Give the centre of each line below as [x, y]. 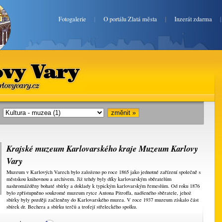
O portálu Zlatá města [130, 19]
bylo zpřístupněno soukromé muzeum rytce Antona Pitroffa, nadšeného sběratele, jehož [99, 193]
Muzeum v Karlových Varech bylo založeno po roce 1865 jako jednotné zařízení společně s [104, 172]
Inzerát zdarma [193, 19]
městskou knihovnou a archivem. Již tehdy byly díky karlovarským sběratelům [89, 179]
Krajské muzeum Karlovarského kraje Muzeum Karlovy [102, 148]
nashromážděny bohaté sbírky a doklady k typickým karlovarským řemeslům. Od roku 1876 [103, 186]
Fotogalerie [72, 19]
